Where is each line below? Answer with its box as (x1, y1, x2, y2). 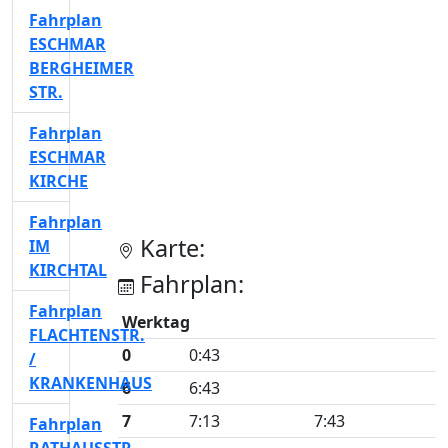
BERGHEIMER (29, 57, 134, 79)
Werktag (122, 311, 190, 333)
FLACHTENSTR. (29, 324, 145, 346)
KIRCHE (29, 170, 88, 192)
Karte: (134, 232, 205, 264)
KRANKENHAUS (29, 372, 152, 394)
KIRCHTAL (29, 259, 107, 281)
